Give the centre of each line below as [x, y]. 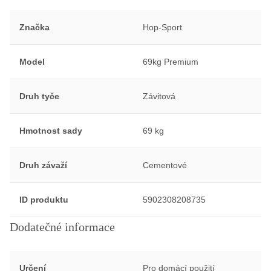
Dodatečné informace [62, 227]
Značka [34, 27]
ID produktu [44, 199]
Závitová [159, 96]
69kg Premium [170, 61]
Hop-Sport [162, 27]
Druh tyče [39, 96]
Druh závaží [43, 165]
